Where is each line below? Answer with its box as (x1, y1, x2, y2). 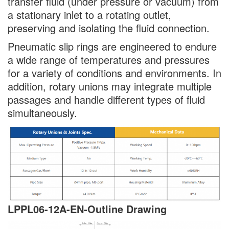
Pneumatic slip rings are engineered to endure (8, 39, 217, 54)
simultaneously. (8, 105, 77, 120)
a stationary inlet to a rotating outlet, (8, 7, 171, 22)
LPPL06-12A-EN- (8, 201, 87, 216)
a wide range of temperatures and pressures (8, 52, 210, 67)
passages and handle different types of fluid (8, 92, 205, 107)
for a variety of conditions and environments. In (8, 65, 221, 80)
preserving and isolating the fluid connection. (8, 20, 210, 35)
